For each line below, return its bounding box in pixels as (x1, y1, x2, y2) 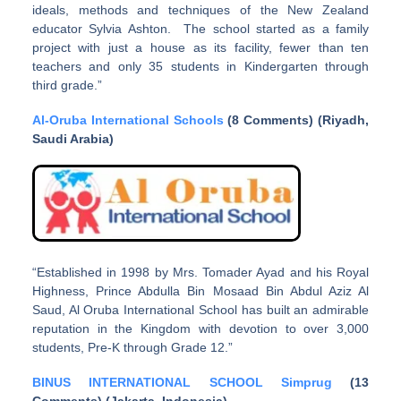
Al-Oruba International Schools (31, 112, 224, 127)
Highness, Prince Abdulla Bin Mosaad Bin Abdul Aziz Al (31, 284, 370, 299)
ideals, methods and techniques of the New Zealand (31, 2, 370, 17)
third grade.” (31, 77, 102, 92)
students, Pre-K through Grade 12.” (31, 340, 233, 355)
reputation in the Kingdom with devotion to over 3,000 (31, 321, 370, 337)
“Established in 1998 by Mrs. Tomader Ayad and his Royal (31, 265, 370, 280)
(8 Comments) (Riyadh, (223, 112, 370, 127)
